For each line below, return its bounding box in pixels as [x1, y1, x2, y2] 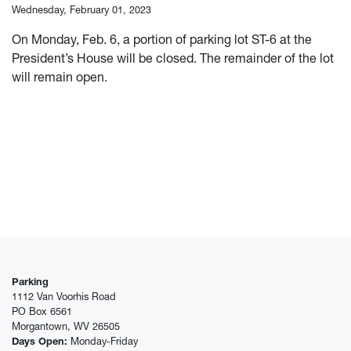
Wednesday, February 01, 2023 [12, 4, 151, 16]
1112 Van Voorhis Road [12, 291, 116, 302]
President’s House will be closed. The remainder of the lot [12, 50, 334, 66]
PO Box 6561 [12, 306, 72, 317]
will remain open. [12, 69, 107, 85]
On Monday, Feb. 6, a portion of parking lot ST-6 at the [12, 31, 312, 47]
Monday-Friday [67, 335, 138, 347]
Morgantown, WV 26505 [12, 320, 120, 332]
